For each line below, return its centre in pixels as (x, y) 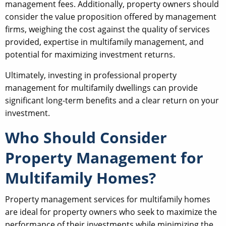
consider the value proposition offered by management (111, 17)
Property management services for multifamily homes (108, 200)
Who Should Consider (86, 138)
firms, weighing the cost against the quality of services (107, 30)
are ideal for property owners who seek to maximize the (111, 212)
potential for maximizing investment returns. (90, 55)
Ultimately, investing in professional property (91, 75)
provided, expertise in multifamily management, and (104, 42)
